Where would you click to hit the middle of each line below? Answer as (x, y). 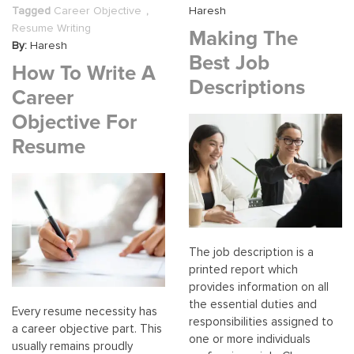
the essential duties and (253, 304)
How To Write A (84, 73)
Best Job (229, 63)
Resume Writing (51, 28)
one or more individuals (250, 339)
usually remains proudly (72, 346)
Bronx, (305, 35)
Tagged (33, 11)
